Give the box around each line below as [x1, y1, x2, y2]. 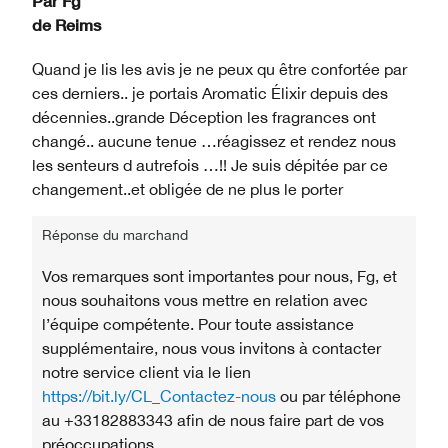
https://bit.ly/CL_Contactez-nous [42, 386, 276, 405]
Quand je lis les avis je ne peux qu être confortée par [32, 59, 407, 78]
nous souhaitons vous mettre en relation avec [42, 290, 368, 309]
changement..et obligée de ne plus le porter [32, 179, 343, 198]
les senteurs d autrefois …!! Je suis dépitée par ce [32, 155, 388, 174]
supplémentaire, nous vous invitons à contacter [42, 338, 381, 357]
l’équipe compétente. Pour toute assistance [42, 314, 354, 333]
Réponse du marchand [42, 226, 188, 243]
